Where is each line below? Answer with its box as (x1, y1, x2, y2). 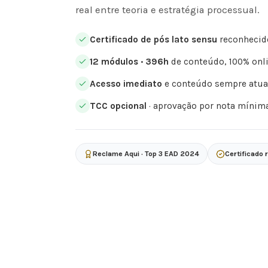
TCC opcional (90, 100, 147, 111)
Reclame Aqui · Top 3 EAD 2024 (93, 150, 199, 158)
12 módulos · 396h (90, 56, 169, 67)
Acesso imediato (90, 78, 162, 89)
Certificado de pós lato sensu (90, 34, 217, 45)
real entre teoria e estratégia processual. (75, 4, 260, 16)
